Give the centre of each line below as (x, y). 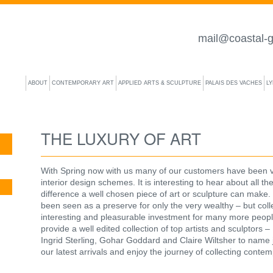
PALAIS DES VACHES (234, 83)
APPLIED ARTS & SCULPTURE (160, 83)
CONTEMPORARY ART (83, 83)
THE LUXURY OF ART (121, 138)
